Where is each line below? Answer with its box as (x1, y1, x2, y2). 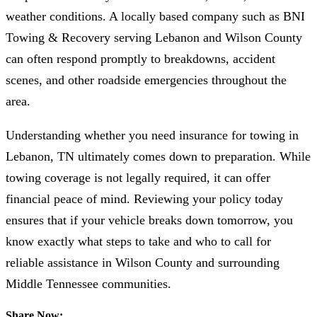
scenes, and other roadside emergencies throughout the (6, 73, 287, 88)
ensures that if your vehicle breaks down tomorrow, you (6, 213, 293, 228)
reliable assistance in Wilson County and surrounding (6, 255, 279, 270)
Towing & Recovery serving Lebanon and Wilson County (6, 30, 302, 45)
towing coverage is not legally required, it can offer (6, 171, 270, 185)
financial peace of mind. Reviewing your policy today (6, 192, 283, 207)
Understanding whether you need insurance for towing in (6, 128, 299, 143)
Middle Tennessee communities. (6, 277, 171, 292)
